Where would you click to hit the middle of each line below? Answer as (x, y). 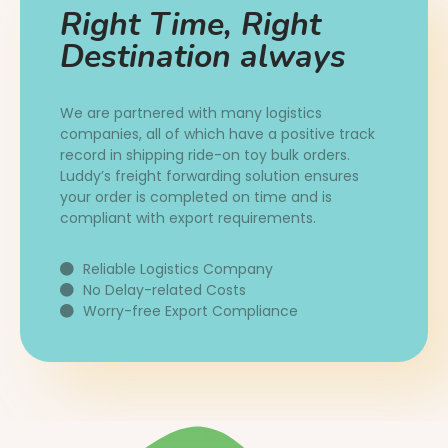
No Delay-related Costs (164, 289)
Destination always (203, 56)
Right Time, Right (190, 24)
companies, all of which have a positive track (217, 133)
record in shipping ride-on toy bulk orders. (205, 154)
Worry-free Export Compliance (190, 310)
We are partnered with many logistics (191, 112)
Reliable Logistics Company (177, 268)
